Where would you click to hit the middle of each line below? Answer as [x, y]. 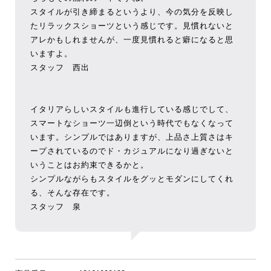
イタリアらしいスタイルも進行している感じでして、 [132, 109]
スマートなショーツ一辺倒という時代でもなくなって [132, 123]
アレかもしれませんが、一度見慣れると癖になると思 [132, 40]
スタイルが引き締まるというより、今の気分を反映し [132, 12]
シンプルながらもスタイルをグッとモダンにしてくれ [132, 179]
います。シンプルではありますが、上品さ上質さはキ [132, 137]
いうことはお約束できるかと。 [89, 165]
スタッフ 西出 [60, 67]
